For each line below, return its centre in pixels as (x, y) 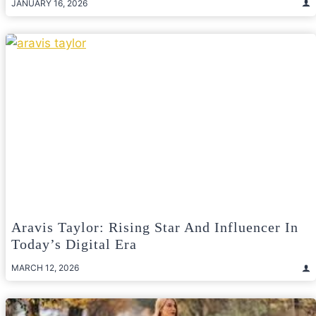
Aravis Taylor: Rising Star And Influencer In (155, 227)
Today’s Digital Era (74, 244)
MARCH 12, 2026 (45, 268)
